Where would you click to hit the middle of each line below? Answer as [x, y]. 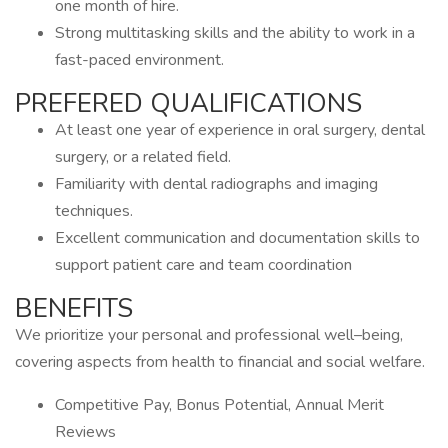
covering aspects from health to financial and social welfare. [222, 362]
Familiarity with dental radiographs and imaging [216, 184]
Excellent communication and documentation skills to [237, 238]
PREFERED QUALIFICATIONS [192, 103]
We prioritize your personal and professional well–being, [209, 335]
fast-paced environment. [139, 60]
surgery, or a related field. [143, 157]
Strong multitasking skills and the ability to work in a [235, 33]
